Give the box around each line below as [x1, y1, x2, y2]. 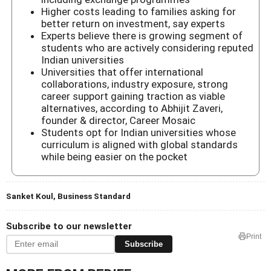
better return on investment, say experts [41, 18, 225, 30]
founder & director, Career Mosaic [41, 114, 195, 127]
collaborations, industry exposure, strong [41, 78, 228, 91]
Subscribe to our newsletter [6, 220, 132, 232]
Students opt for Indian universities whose [41, 126, 236, 139]
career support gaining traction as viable [41, 90, 225, 103]
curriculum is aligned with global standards [41, 139, 238, 151]
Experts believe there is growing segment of [41, 30, 243, 42]
